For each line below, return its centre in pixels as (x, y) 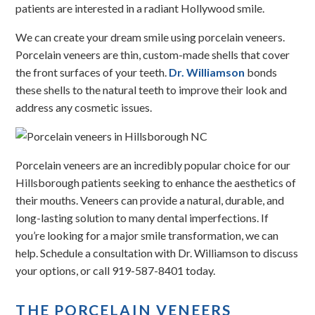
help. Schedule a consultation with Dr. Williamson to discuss (157, 253)
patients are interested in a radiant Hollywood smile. (140, 8)
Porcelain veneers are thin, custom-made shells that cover (153, 54)
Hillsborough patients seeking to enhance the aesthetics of (156, 182)
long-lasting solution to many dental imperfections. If (142, 218)
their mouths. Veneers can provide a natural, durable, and (150, 200)
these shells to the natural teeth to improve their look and (152, 90)
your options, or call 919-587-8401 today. (116, 270)
